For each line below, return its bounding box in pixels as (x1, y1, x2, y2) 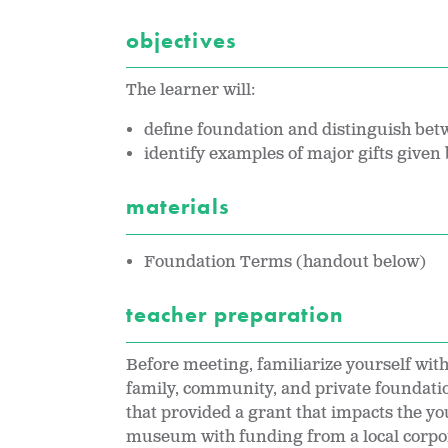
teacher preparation (126, 301, 350, 329)
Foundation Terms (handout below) (144, 252, 427, 274)
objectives (126, 26, 243, 54)
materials (126, 193, 236, 221)
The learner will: (126, 80, 256, 102)
